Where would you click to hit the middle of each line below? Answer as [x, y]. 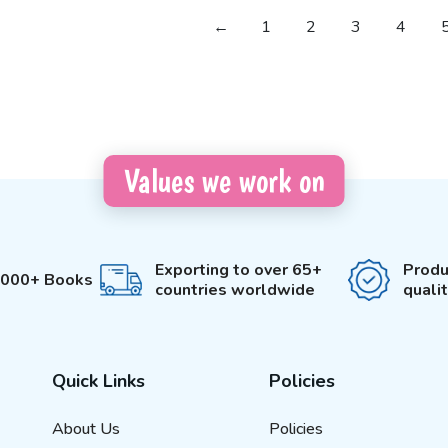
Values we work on [224, 181]
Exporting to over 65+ [239, 270]
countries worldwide [235, 290]
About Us [85, 429]
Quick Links [98, 381]
